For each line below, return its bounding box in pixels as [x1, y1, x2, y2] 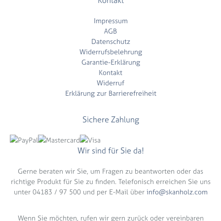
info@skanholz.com [146, 187, 208, 196]
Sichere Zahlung [82, 114, 139, 125]
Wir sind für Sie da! [77, 145, 144, 156]
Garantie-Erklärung [81, 57, 140, 67]
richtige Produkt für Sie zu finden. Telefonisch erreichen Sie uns [10, 177, 211, 186]
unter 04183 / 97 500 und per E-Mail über [13, 187, 147, 196]
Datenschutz [91, 37, 130, 46]
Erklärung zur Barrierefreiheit [65, 88, 156, 98]
